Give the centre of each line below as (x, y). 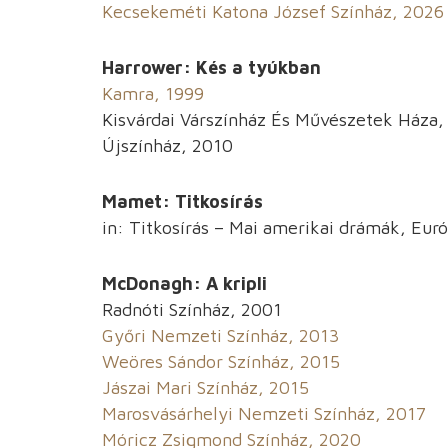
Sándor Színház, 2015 (254, 362)
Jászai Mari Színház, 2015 (205, 388)
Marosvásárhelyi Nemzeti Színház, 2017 (264, 414)
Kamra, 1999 (153, 94)
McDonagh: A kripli (184, 284)
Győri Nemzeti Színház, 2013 (220, 336)
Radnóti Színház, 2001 (192, 310)
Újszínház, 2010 (167, 146)
